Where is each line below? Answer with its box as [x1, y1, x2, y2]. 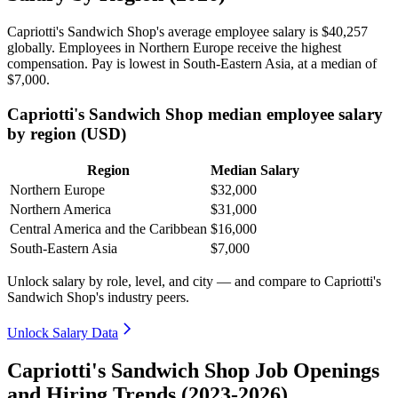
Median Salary [211, 163, 299, 179]
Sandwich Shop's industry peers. [7, 290, 189, 306]
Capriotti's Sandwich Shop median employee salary [7, 104, 383, 123]
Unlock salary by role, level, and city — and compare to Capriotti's [7, 274, 381, 290]
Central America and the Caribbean [10, 221, 207, 237]
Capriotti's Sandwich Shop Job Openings [7, 359, 379, 383]
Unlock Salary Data [7, 325, 118, 341]
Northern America [10, 202, 111, 218]
